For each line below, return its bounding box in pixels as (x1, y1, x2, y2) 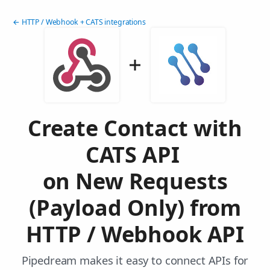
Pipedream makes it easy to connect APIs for (21, 253, 249, 268)
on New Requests (42, 166, 228, 196)
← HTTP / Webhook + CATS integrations (13, 17, 146, 28)
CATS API (85, 140, 185, 170)
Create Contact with (27, 113, 243, 143)
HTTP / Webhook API (25, 219, 245, 250)
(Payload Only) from (28, 193, 242, 223)
